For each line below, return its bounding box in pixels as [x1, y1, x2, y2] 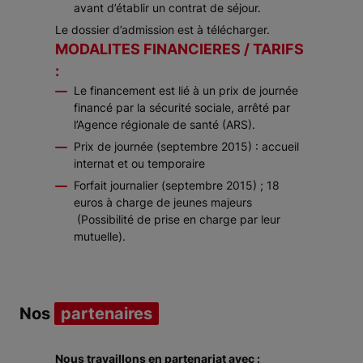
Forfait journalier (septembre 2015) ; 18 [74, 178, 280, 192]
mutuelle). [74, 229, 126, 243]
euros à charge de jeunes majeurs [74, 195, 252, 209]
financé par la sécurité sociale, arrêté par [74, 100, 290, 114]
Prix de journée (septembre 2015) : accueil [74, 139, 299, 153]
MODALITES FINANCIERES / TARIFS [55, 41, 304, 58]
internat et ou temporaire [74, 156, 205, 170]
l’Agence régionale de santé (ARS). [74, 117, 255, 131]
